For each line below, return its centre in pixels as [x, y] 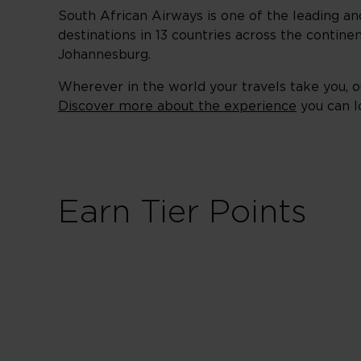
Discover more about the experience [177, 106]
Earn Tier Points [183, 213]
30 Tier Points [284, 338]
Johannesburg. [104, 55]
